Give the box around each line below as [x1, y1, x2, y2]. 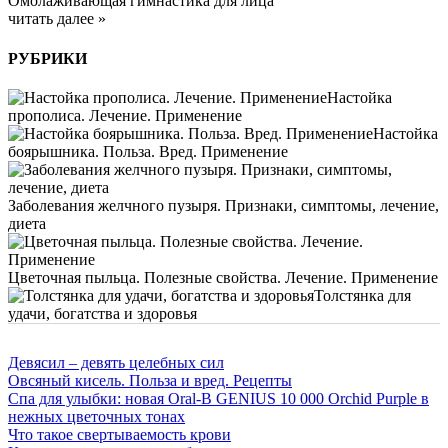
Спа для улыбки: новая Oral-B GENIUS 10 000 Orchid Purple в [8, 389, 429, 407]
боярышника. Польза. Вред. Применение [8, 142, 288, 160]
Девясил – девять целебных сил [8, 353, 224, 371]
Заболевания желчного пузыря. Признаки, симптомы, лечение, [8, 196, 439, 214]
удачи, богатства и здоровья [8, 304, 197, 322]
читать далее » [8, 10, 106, 28]
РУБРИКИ [8, 49, 87, 67]
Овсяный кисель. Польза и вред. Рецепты [8, 371, 292, 389]
